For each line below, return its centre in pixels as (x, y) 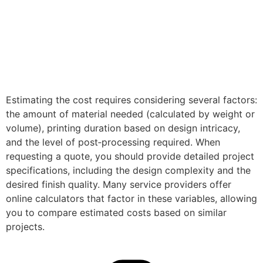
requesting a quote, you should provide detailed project (130, 156)
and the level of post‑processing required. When (113, 142)
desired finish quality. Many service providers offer (119, 184)
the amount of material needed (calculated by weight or (130, 114)
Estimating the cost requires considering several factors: (131, 100)
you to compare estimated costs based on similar (116, 212)
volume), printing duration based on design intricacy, (123, 128)
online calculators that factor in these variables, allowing (131, 198)
